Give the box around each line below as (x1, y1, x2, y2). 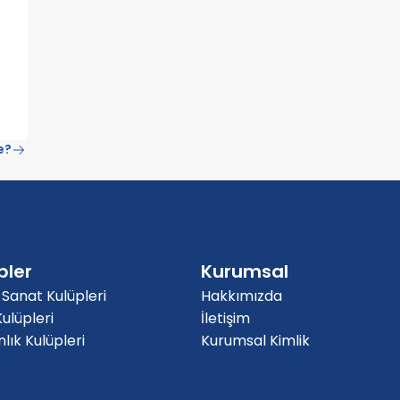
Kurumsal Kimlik (201, 330, 310, 352)
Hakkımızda (201, 286, 282, 307)
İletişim (201, 308, 250, 329)
